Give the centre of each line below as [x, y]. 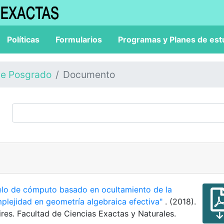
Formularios [79, 39]
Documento [89, 74]
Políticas [23, 39]
